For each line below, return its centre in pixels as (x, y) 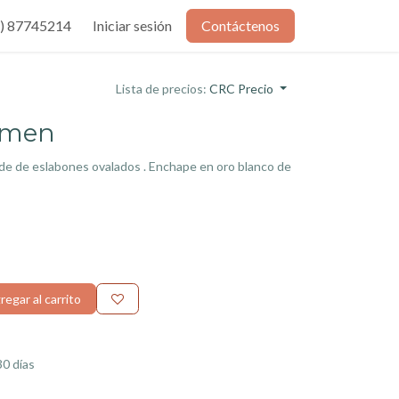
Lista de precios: (162, 89)
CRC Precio (242, 89)
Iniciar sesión (132, 25)
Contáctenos (240, 25)
